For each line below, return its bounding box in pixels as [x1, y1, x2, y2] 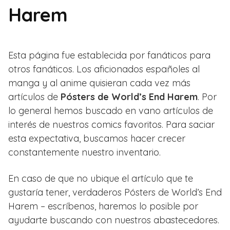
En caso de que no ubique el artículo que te [8, 172, 193, 184]
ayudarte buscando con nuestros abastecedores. [8, 214, 219, 226]
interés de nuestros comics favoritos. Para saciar [8, 118, 215, 130]
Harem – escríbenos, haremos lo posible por [8, 200, 198, 212]
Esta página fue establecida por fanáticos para [8, 49, 210, 61]
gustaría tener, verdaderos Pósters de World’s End [8, 186, 222, 198]
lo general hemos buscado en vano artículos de [8, 104, 213, 117]
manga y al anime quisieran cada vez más [8, 76, 190, 89]
